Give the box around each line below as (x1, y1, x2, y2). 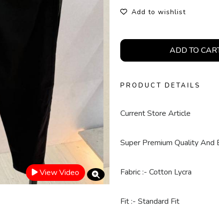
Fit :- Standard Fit (120, 196, 179, 207)
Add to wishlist (131, 7, 186, 17)
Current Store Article (120, 108, 191, 119)
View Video (40, 167, 79, 178)
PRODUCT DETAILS (120, 81, 201, 90)
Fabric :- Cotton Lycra (120, 167, 192, 177)
